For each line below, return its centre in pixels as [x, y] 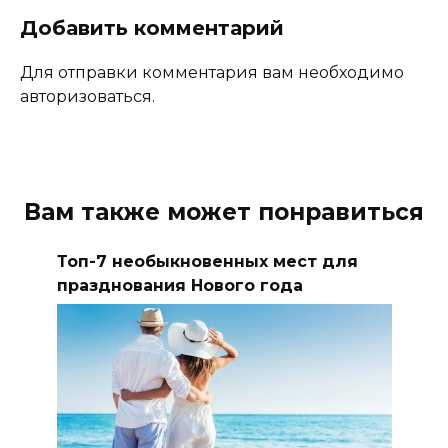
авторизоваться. [87, 97]
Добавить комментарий [152, 28]
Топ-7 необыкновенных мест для [207, 261]
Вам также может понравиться [224, 212]
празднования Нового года [179, 285]
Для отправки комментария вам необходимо [212, 73]
